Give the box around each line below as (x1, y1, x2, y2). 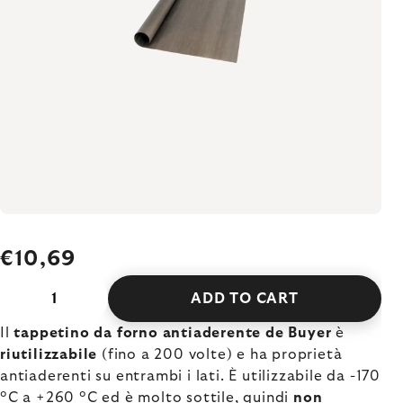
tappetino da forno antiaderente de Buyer (13, 326, 332, 340)
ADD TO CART (191, 291, 299, 306)
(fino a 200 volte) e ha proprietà (97, 347, 343, 362)
